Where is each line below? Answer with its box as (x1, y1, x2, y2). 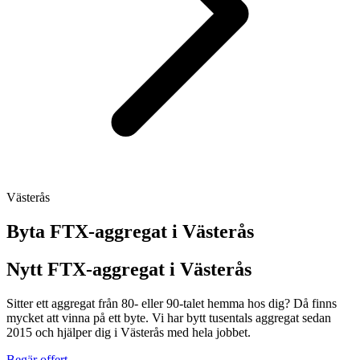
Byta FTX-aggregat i (6, 220, 182, 242)
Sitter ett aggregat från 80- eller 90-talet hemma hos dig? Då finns (6, 296, 337, 310)
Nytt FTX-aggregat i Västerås (6, 258, 252, 280)
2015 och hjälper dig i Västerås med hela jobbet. (6, 325, 251, 339)
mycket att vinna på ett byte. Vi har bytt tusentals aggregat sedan (6, 310, 331, 325)
